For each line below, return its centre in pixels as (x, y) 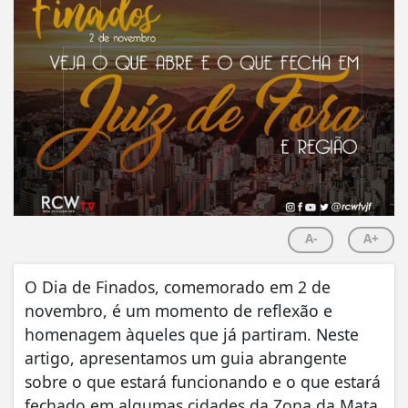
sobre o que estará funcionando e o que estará (203, 382)
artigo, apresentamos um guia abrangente (186, 358)
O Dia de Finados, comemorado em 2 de (178, 287)
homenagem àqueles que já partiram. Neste (192, 335)
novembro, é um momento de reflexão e (178, 311)
